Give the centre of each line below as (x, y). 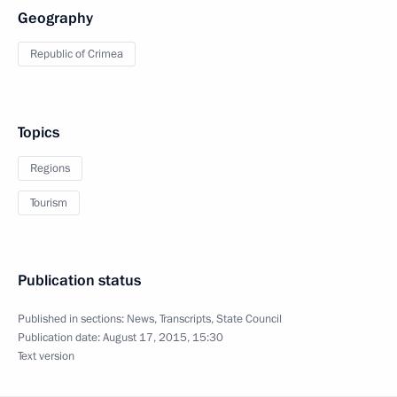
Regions (50, 168)
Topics (39, 132)
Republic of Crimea (77, 54)
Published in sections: (72, 319)
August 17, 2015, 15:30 (163, 337)
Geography (55, 18)
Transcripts (185, 319)
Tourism (49, 202)
